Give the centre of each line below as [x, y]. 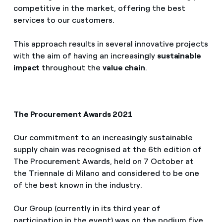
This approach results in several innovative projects [111, 44]
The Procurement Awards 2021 [73, 114]
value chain [124, 67]
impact [27, 67]
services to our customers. [64, 20]
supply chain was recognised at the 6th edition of [107, 149]
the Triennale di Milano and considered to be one [106, 173]
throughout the [71, 67]
